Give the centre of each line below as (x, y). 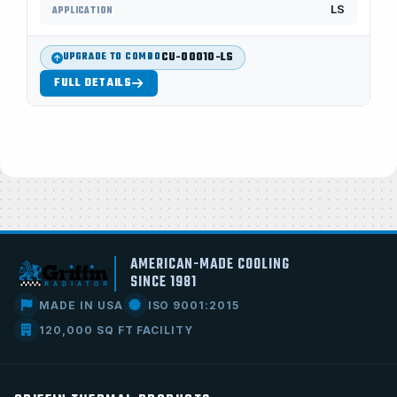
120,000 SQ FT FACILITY (117, 330)
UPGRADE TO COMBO (112, 57)
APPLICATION (83, 11)
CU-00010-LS (197, 58)
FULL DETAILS (93, 83)
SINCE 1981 (163, 283)
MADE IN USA (81, 305)
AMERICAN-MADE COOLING (210, 265)
